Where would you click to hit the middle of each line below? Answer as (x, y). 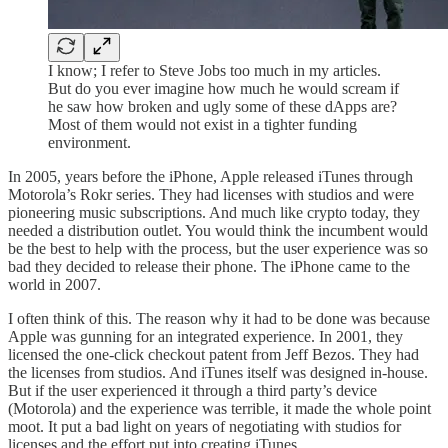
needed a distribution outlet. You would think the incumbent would (218, 230)
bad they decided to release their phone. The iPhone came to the (209, 266)
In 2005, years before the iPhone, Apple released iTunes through (210, 176)
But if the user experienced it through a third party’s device (192, 390)
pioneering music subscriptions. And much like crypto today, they (214, 212)
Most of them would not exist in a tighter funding (202, 124)
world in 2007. (54, 284)
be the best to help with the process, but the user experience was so (218, 248)
